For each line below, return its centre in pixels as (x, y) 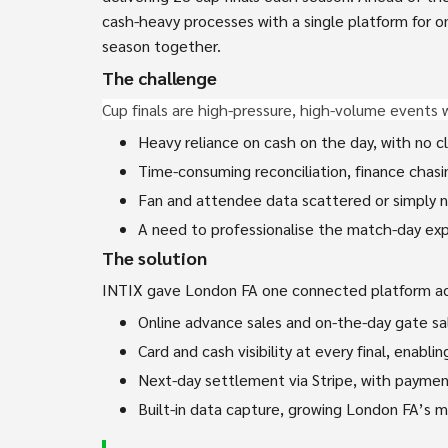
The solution (154, 257)
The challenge (159, 77)
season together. (161, 45)
